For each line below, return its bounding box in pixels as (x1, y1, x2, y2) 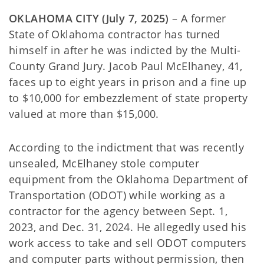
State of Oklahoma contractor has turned (9, 27, 220, 41)
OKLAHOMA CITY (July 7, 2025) (9, 11, 169, 25)
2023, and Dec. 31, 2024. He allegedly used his (9, 220, 247, 234)
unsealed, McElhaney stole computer (9, 156, 199, 170)
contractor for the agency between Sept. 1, (9, 204, 227, 218)
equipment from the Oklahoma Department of (9, 172, 248, 186)
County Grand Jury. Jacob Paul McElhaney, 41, (9, 59, 243, 73)
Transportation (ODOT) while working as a (9, 188, 226, 202)
